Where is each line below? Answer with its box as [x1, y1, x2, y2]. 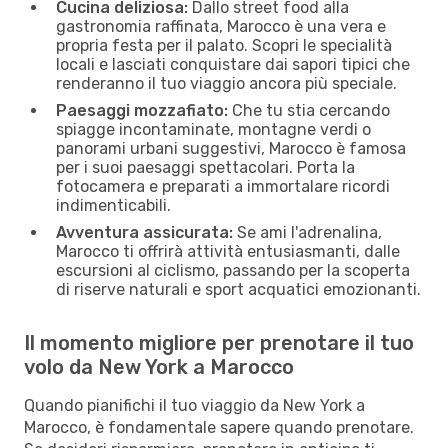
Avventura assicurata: [56, 222, 233, 242]
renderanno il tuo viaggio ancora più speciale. [56, 73, 397, 93]
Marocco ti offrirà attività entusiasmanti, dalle [56, 241, 400, 261]
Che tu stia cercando [228, 100, 390, 120]
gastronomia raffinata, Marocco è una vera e [56, 16, 386, 36]
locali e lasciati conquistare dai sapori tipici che [56, 54, 410, 74]
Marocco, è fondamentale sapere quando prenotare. [24, 417, 414, 437]
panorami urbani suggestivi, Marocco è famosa [56, 138, 406, 158]
